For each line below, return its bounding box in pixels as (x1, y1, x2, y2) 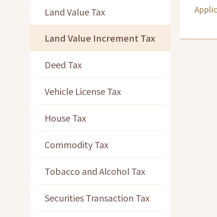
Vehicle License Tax (45, 85, 121, 98)
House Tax (45, 111, 86, 124)
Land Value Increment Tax (45, 31, 155, 45)
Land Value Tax (45, 5, 105, 18)
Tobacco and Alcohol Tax (45, 165, 145, 178)
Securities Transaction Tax (45, 191, 150, 204)
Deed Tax (45, 58, 82, 71)
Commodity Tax (45, 138, 108, 151)
